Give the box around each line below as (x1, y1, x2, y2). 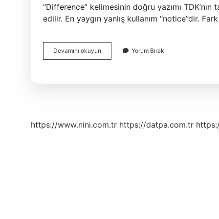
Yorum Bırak (131, 47, 164, 54)
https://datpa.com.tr (119, 120, 194, 130)
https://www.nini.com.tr (31, 120, 117, 130)
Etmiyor (101, 55, 121, 63)
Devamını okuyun (53, 47, 101, 54)
